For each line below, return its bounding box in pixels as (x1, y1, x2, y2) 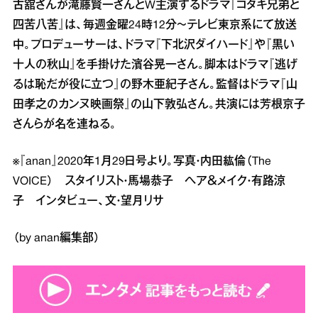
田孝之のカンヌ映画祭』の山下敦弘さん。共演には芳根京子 (13, 100, 305, 110)
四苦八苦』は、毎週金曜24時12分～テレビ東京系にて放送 (13, 21, 297, 31)
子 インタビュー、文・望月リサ (13, 197, 164, 207)
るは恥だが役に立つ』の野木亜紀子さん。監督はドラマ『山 (13, 80, 297, 90)
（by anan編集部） (13, 234, 100, 243)
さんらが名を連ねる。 (13, 120, 116, 130)
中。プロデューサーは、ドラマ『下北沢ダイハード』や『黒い (13, 40, 295, 50)
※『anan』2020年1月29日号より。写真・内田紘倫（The (13, 157, 271, 167)
